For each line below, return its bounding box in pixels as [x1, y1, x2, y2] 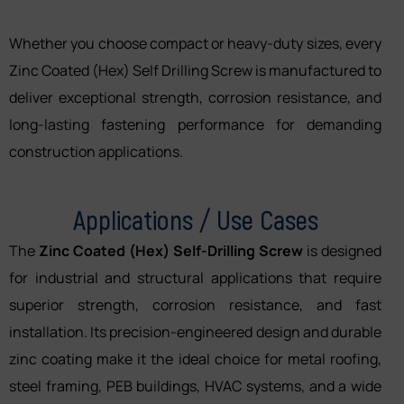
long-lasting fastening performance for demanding [9, 114, 381, 134]
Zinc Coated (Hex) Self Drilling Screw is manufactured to [9, 60, 381, 80]
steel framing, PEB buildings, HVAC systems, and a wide [9, 375, 381, 396]
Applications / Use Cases [72, 202, 318, 235]
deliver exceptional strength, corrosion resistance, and [9, 87, 381, 107]
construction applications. [9, 141, 183, 161]
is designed [303, 240, 381, 261]
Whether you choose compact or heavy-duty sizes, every [9, 32, 381, 53]
